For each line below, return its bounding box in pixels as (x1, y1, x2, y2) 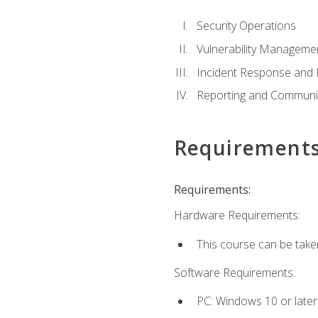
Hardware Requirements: (173, 207, 300, 224)
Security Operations (196, 18, 296, 34)
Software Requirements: (173, 264, 295, 280)
